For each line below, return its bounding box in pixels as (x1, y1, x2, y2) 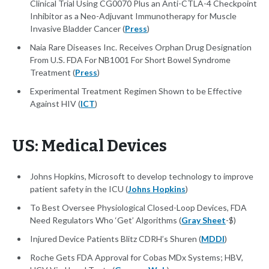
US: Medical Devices (12, 136, 167, 156)
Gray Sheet (181, 215, 226, 226)
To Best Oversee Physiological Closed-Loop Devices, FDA (30, 202, 247, 213)
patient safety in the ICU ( (30, 184, 128, 195)
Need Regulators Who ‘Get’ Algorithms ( (30, 215, 181, 226)
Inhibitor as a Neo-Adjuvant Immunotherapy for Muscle (30, 11, 237, 22)
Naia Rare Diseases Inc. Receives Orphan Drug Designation (30, 42, 252, 53)
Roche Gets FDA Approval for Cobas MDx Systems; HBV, (30, 252, 243, 263)
